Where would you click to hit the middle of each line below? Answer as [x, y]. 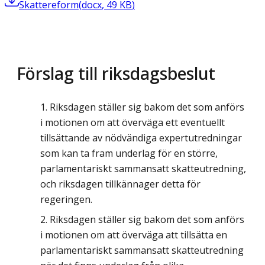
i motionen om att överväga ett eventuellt [132, 122]
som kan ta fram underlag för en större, [129, 153]
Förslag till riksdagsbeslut [116, 73]
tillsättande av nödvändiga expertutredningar [141, 138]
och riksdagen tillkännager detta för [120, 184]
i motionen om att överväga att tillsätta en [134, 235]
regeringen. [66, 199]
